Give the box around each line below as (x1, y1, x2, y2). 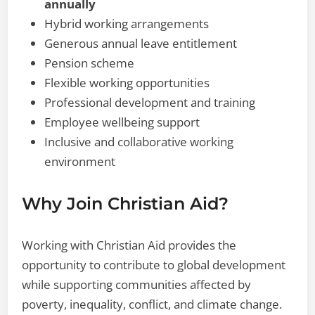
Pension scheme (44, 54, 135, 71)
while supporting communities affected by (22, 276, 252, 292)
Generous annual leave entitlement (44, 34, 238, 51)
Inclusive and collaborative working (44, 133, 234, 150)
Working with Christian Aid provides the (22, 236, 237, 253)
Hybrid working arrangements (44, 15, 210, 32)
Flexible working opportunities (44, 74, 210, 91)
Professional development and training (44, 94, 256, 110)
